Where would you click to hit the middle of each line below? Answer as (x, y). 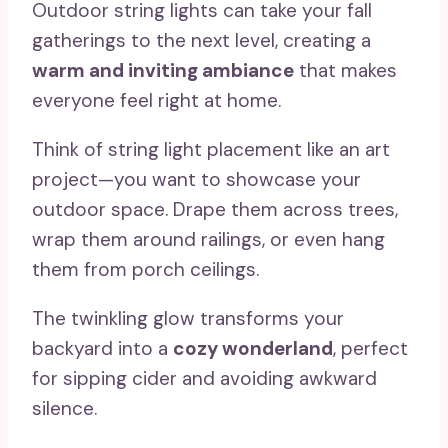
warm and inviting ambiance (163, 71)
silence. (64, 409)
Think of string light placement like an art (211, 150)
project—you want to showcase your (196, 180)
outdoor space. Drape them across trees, (215, 210)
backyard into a (102, 349)
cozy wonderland (253, 349)
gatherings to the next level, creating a (201, 41)
